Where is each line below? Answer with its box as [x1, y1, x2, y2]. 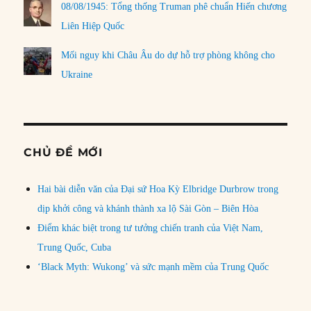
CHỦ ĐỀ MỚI [24, 145, 103, 159]
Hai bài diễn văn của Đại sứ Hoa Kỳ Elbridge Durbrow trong [37, 183, 279, 194]
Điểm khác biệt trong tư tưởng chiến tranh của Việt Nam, [37, 222, 264, 233]
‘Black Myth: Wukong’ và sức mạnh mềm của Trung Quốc [37, 261, 269, 272]
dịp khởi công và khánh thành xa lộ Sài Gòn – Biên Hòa [37, 203, 259, 214]
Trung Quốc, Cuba [37, 242, 112, 253]
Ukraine [61, 69, 93, 80]
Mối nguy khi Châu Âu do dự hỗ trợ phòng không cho [61, 49, 276, 60]
